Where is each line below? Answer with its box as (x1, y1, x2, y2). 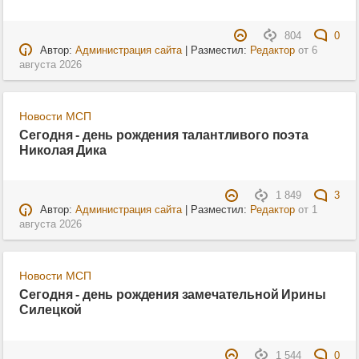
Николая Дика (19, 143, 107, 158)
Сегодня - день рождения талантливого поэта (19, 127, 309, 143)
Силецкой (19, 302, 83, 317)
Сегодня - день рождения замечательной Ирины (19, 287, 326, 302)
